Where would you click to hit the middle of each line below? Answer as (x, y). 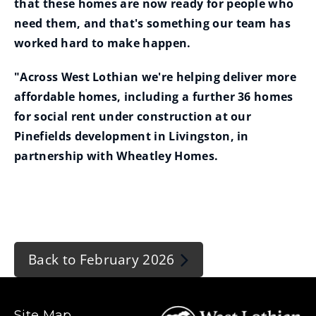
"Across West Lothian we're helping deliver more (156, 77)
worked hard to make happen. (103, 43)
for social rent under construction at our (133, 116)
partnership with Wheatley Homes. (116, 156)
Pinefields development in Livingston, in (132, 136)
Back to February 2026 (102, 259)
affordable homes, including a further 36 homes (154, 97)
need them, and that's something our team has (153, 23)
